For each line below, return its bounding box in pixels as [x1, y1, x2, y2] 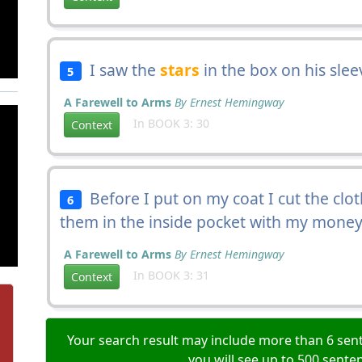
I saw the [81, 59, 160, 81]
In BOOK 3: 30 [124, 116, 209, 132]
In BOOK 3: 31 [124, 267, 209, 284]
